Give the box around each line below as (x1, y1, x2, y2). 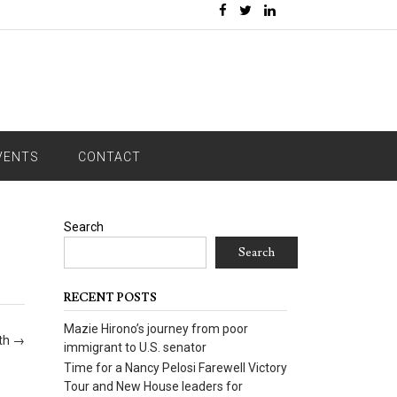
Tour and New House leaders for (63, 379, 243, 393)
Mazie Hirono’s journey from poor (63, 322, 248, 336)
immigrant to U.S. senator (63, 340, 206, 354)
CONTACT (78, 150, 141, 164)
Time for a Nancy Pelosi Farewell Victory (63, 361, 287, 375)
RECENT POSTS (63, 291, 157, 305)
